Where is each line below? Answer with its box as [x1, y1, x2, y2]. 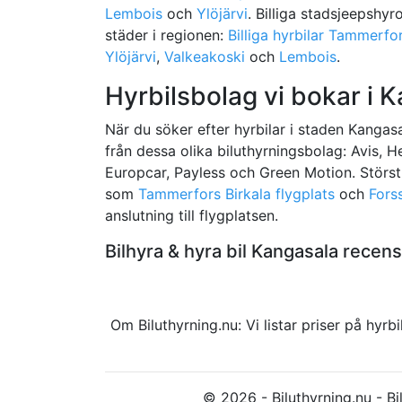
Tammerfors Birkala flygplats [138, 184, 335, 203]
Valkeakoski [164, 47, 245, 66]
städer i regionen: [105, 25, 228, 44]
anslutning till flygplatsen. [105, 205, 278, 224]
